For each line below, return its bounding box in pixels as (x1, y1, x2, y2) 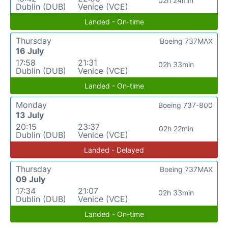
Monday (16, 99, 47, 110)
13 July (16, 109, 44, 120)
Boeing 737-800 (158, 100, 213, 109)
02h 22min (158, 124, 193, 133)
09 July (16, 174, 45, 184)
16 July (16, 45, 44, 56)
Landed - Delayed (84, 145, 144, 154)
